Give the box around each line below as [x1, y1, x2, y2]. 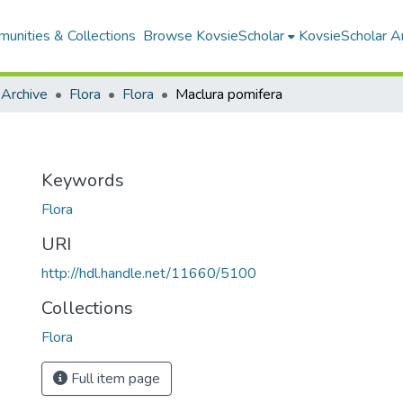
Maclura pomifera [175, 85, 282, 104]
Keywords [41, 168, 124, 193]
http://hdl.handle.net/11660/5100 [41, 264, 256, 283]
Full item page [67, 369, 160, 389]
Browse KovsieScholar [142, 26, 284, 46]
